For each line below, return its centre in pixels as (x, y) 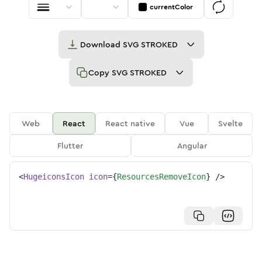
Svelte (231, 123)
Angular (192, 146)
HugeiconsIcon (54, 177)
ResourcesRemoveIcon (161, 177)
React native (130, 123)
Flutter (70, 146)
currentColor (171, 7)
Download (101, 44)
